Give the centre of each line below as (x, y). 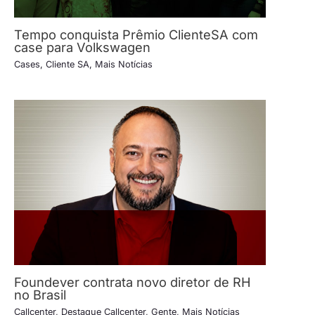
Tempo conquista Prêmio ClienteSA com (136, 34)
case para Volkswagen (82, 47)
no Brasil (40, 294)
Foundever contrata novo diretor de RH (133, 282)
